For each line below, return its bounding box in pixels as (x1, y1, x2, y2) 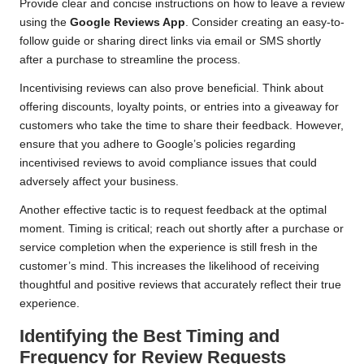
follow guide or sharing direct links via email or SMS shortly (19, 35, 321, 48)
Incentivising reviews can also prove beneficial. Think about (19, 82, 323, 95)
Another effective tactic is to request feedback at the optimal (19, 204, 327, 217)
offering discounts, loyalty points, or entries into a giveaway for (19, 101, 339, 114)
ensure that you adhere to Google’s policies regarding (19, 138, 296, 151)
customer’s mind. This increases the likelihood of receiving (19, 260, 319, 273)
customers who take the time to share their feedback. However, (19, 119, 344, 132)
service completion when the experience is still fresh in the (19, 241, 318, 254)
